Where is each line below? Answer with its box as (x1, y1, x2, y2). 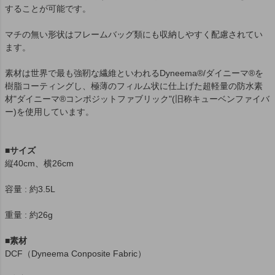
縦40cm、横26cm (5, 158, 74, 169)
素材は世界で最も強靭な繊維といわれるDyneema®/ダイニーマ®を (5, 68, 263, 79)
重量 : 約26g (5, 210, 53, 220)
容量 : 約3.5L (5, 184, 55, 195)
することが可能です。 (5, 4, 91, 14)
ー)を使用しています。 (5, 107, 94, 117)
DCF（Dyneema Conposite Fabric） (5, 249, 146, 259)
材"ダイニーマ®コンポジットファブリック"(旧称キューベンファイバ (5, 94, 269, 104)
